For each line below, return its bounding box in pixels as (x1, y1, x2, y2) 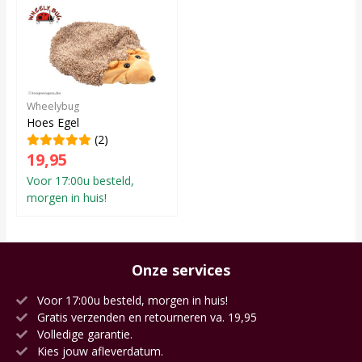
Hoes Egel (27, 115, 79, 130)
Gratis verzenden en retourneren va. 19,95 (34, 309, 257, 325)
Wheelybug (27, 99, 79, 113)
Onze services (132, 260, 230, 280)
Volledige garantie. (34, 326, 133, 342)
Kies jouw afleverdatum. (34, 343, 163, 359)
